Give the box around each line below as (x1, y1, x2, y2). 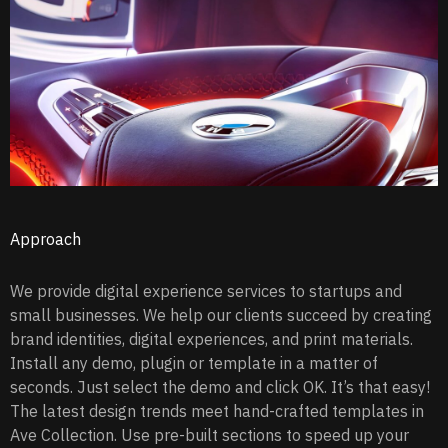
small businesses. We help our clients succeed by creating (10, 304, 432, 325)
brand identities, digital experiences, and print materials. (10, 328, 413, 349)
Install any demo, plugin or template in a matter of (10, 352, 378, 373)
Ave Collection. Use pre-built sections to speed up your (10, 424, 409, 445)
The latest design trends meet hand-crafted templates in (10, 400, 424, 421)
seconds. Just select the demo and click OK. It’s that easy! (10, 376, 430, 397)
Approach (10, 228, 81, 249)
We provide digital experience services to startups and (10, 280, 402, 301)
